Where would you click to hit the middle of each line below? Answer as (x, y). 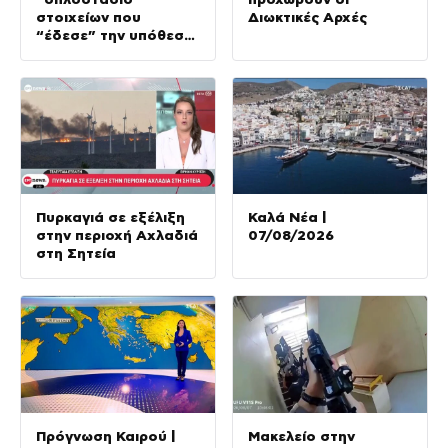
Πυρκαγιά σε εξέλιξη (110, 217)
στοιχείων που (88, 16)
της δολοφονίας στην (115, 52)
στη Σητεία (76, 253)
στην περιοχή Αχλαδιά (117, 235)
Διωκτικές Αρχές (307, 16)
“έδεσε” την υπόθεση (114, 34)
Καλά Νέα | (287, 217)
